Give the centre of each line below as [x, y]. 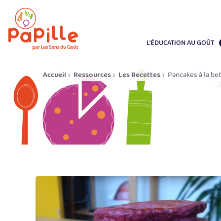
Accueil [55, 75]
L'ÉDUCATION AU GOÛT [180, 43]
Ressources [92, 75]
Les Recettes [139, 75]
